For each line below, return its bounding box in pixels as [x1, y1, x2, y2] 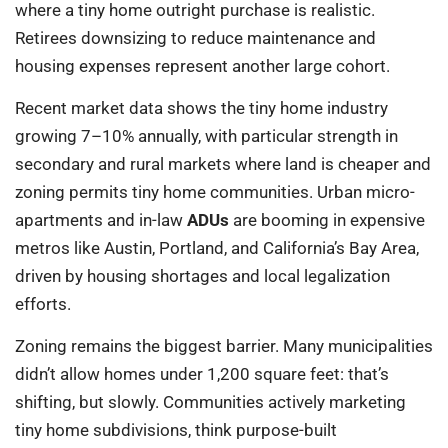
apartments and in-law [15, 210, 187, 230]
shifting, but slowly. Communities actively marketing [15, 392, 406, 413]
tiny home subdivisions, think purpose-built [15, 420, 337, 441]
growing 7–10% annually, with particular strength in [15, 126, 398, 146]
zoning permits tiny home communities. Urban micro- [15, 182, 415, 202]
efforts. [15, 294, 71, 314]
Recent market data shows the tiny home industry [15, 98, 388, 118]
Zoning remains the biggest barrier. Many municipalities [15, 336, 433, 357]
